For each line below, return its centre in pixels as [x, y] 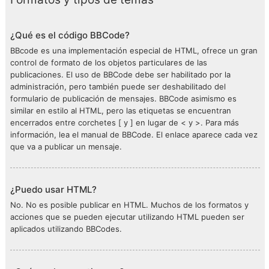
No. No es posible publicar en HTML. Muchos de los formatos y [129, 205]
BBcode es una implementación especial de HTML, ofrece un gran [134, 50]
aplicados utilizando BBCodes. [66, 229]
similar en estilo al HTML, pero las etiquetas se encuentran [121, 110]
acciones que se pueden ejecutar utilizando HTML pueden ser [127, 217]
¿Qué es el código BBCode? [70, 35]
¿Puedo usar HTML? [53, 189]
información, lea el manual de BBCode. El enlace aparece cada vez [134, 134]
